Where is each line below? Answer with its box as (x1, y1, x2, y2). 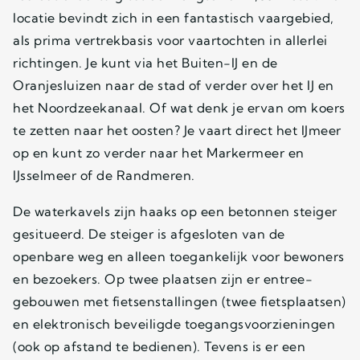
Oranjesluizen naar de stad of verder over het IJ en (13, 76, 334, 93)
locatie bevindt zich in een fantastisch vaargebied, (13, 9, 334, 26)
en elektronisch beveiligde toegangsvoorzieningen (13, 315, 335, 332)
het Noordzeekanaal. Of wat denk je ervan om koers (13, 99, 346, 116)
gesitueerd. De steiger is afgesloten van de (13, 225, 285, 242)
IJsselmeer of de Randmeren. (13, 166, 195, 183)
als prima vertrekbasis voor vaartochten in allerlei (13, 31, 328, 48)
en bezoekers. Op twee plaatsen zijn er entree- (13, 270, 313, 287)
